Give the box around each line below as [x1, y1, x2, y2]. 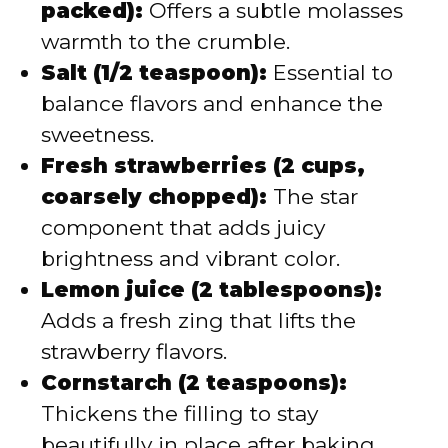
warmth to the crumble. [41, 28, 290, 54]
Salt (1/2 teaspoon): [41, 59, 267, 85]
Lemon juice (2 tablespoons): [41, 276, 382, 302]
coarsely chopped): [41, 183, 267, 209]
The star [267, 183, 358, 209]
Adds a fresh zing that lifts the [41, 307, 356, 333]
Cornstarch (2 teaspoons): [41, 369, 347, 395]
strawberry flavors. [41, 338, 227, 364]
